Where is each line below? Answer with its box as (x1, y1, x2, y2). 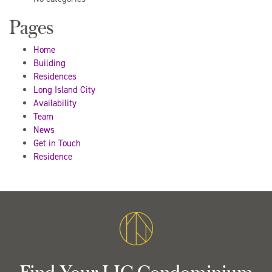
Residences (33, 70, 76, 83)
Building (33, 57, 66, 69)
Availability (33, 97, 76, 109)
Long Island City (33, 84, 95, 96)
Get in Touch (33, 137, 81, 149)
